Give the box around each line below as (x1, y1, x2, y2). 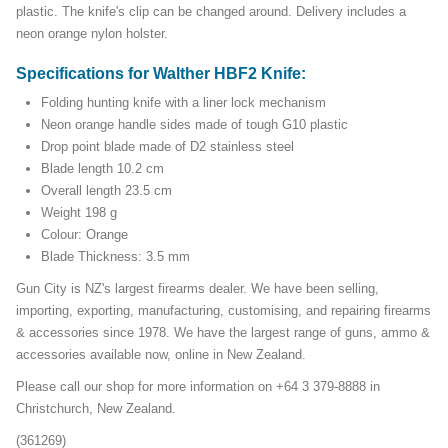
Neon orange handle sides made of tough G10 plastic (41, 116, 348, 132)
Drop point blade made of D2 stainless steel (41, 138, 294, 154)
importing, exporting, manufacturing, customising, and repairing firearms (16, 302, 431, 318)
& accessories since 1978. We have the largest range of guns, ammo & (16, 324, 430, 340)
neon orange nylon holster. (16, 25, 168, 41)
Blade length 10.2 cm (41, 160, 164, 176)
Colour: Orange (41, 226, 128, 242)
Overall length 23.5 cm (41, 182, 172, 198)
